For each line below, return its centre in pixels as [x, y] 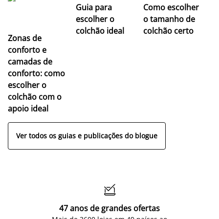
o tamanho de [169, 19]
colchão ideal [100, 31]
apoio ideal [28, 108]
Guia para [94, 7]
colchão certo [169, 31]
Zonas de [25, 38]
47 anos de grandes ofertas [109, 208]
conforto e [27, 50]
